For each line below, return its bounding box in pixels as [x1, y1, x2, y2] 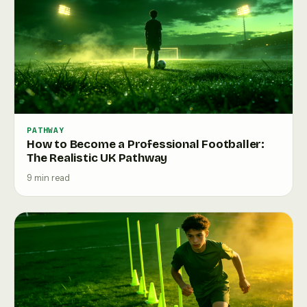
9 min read [27, 173, 70, 183]
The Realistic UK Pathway [27, 151, 168, 165]
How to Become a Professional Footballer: [27, 137, 265, 151]
